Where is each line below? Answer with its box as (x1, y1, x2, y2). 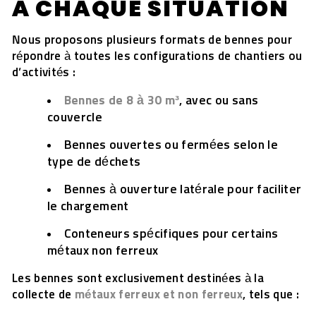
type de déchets (47, 156, 141, 169)
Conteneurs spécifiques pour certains (63, 228, 279, 241)
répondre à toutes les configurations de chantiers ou (12, 51, 303, 63)
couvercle (47, 111, 103, 124)
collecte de (12, 289, 75, 301)
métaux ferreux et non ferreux (75, 289, 243, 301)
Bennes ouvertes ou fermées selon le (63, 139, 278, 152)
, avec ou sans (179, 95, 259, 107)
